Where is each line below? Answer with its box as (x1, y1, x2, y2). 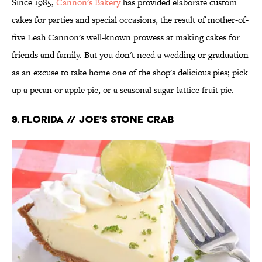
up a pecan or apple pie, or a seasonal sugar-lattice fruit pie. (12, 83, 234, 96)
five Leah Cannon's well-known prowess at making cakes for (12, 30, 240, 43)
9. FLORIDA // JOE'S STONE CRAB (12, 112, 174, 125)
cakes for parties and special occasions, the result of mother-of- (12, 13, 249, 26)
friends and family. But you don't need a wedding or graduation (12, 48, 249, 61)
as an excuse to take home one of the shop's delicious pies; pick (12, 65, 248, 78)
